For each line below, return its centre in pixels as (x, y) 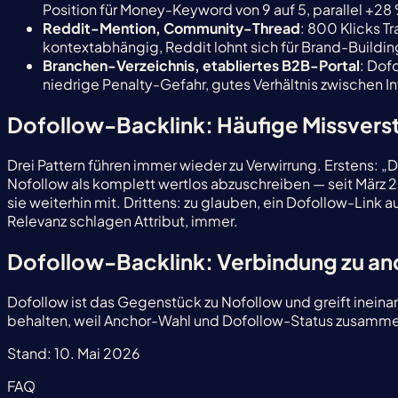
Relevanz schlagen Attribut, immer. (123, 220)
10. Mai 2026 (96, 353)
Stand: (29, 353)
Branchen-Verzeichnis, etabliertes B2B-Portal (201, 65)
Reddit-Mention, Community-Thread (171, 28)
